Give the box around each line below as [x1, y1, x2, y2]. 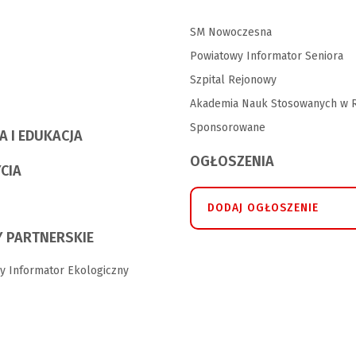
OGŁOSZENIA [189, 153, 274, 171]
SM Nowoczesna [189, 25, 272, 40]
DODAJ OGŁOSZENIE [207, 201, 319, 215]
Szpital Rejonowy [189, 73, 277, 87]
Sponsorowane [189, 121, 265, 135]
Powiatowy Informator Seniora [189, 49, 343, 64]
